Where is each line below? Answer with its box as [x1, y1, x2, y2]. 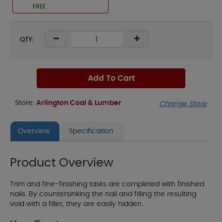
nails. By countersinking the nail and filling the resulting [10, 191, 196, 198]
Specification [69, 128, 113, 135]
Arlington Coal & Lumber [36, 100, 121, 107]
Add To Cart [87, 74, 135, 82]
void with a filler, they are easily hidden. [10, 201, 143, 208]
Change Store [159, 101, 207, 108]
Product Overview [10, 157, 113, 169]
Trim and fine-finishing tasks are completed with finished [10, 181, 204, 188]
